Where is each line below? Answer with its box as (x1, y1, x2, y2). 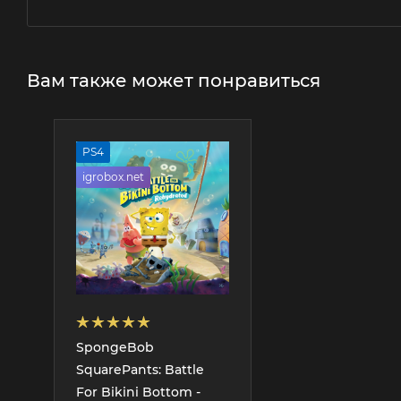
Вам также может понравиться (27, 69, 320, 91)
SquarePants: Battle (76, 361, 204, 378)
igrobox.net (82, 169, 144, 183)
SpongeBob (76, 338, 154, 355)
